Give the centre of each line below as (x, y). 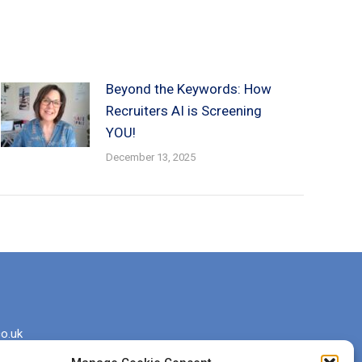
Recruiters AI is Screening (184, 111)
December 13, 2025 (151, 157)
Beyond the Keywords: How (189, 89)
